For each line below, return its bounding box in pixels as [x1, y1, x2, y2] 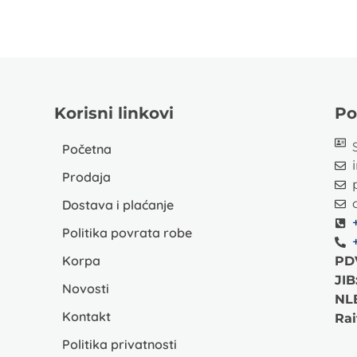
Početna [62, 141, 112, 158]
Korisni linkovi [54, 104, 175, 124]
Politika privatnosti [62, 336, 178, 353]
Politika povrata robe [62, 225, 193, 241]
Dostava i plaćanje [62, 197, 175, 214]
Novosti [62, 280, 110, 297]
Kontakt [62, 308, 112, 325]
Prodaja [62, 169, 112, 186]
